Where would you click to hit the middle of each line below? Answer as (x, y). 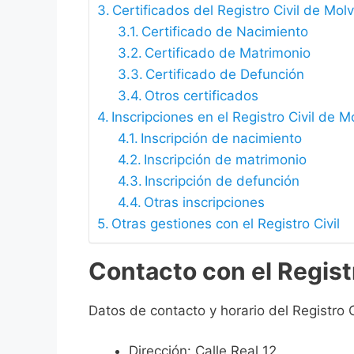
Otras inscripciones (204, 203)
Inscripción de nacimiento (221, 139)
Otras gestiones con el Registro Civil (226, 224)
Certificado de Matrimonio (227, 53)
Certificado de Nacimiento (224, 32)
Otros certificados (201, 96)
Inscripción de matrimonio (225, 160)
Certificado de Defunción (224, 75)
